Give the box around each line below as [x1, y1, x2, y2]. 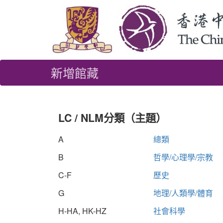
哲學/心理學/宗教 [153, 151, 213, 163]
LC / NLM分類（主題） [58, 110, 166, 125]
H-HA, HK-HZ [58, 205, 107, 217]
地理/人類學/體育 [153, 187, 213, 199]
